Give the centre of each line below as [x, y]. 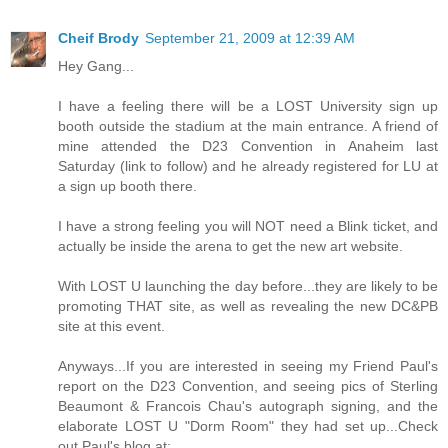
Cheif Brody [98, 38]
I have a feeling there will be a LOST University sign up [248, 106]
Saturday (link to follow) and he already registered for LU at [248, 166]
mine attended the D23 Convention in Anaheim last [248, 146]
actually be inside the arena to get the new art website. [230, 246]
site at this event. [111, 326]
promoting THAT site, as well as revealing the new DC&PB [248, 306]
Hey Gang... [96, 66]
